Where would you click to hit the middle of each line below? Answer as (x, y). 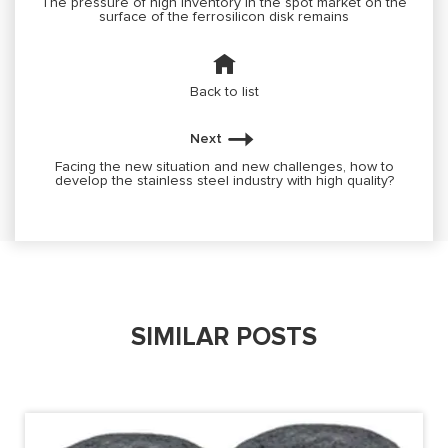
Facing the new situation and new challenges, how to (224, 166)
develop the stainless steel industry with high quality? (224, 180)
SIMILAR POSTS (224, 337)
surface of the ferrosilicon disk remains (224, 16)
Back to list (224, 91)
